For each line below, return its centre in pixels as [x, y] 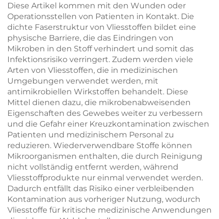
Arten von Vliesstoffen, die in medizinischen [93, 70]
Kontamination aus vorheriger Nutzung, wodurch [104, 199]
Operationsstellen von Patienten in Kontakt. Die [101, 16]
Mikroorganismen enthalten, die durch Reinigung [105, 156]
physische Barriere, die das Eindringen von [90, 38]
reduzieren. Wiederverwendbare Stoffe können [100, 145]
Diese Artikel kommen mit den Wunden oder [97, 6]
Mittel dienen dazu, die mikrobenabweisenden [99, 102]
